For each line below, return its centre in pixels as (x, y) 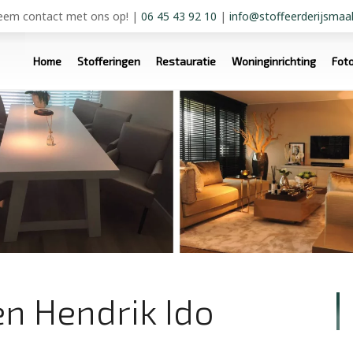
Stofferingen (109, 61)
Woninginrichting (274, 61)
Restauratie (186, 61)
